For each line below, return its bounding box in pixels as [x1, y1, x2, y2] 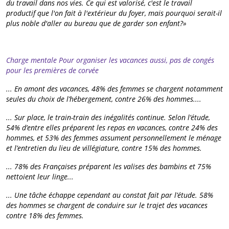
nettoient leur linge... [6, 171, 74, 181]
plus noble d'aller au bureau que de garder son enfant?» [6, 18, 187, 28]
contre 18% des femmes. [6, 210, 84, 220]
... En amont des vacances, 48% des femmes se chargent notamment [6, 83, 223, 94]
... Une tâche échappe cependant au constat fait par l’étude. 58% [6, 190, 213, 200]
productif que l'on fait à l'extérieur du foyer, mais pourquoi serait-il [6, 8, 222, 18]
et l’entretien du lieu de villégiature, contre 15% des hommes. [6, 143, 204, 153]
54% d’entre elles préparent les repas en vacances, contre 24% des [6, 122, 218, 132]
